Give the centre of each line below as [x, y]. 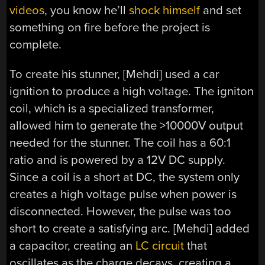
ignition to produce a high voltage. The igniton [132, 91]
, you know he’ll [87, 11]
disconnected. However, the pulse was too [121, 211]
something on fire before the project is [110, 28]
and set [222, 11]
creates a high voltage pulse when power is [123, 194]
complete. [36, 45]
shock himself [166, 11]
